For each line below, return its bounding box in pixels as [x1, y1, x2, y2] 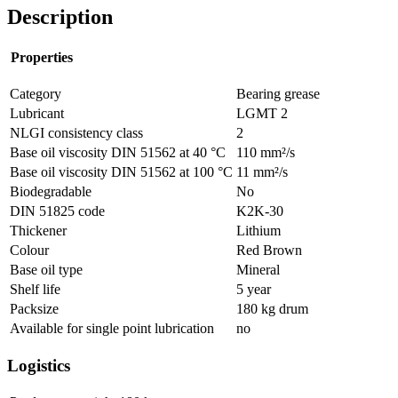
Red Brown [236, 242, 302, 258]
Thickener [10, 222, 67, 238]
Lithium [236, 222, 281, 238]
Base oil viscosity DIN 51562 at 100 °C [10, 163, 233, 179]
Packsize [10, 300, 59, 316]
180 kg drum [236, 300, 308, 316]
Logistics [7, 355, 70, 375]
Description [7, 5, 113, 29]
